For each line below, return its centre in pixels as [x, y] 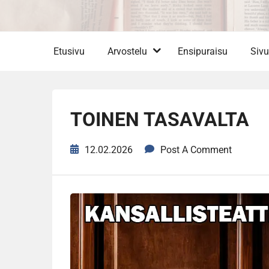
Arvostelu [127, 51]
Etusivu [69, 51]
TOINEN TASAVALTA [160, 119]
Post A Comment [196, 150]
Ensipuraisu [203, 51]
